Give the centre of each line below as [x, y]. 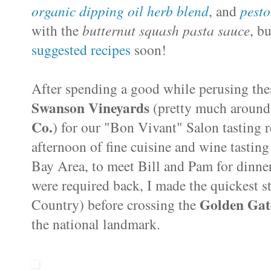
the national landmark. [96, 224]
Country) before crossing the [116, 204]
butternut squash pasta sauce [166, 30]
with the [57, 30]
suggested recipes [81, 49]
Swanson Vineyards [90, 107]
